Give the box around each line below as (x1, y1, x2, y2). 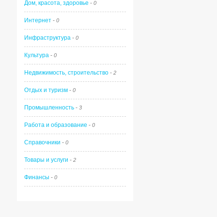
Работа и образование (24, 122, 87, 128)
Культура (24, 52, 49, 59)
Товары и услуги (24, 156, 68, 163)
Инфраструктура (24, 34, 71, 41)
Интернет (24, 17, 51, 24)
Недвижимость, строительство (24, 69, 108, 76)
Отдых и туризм (24, 87, 68, 93)
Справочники (24, 139, 61, 146)
